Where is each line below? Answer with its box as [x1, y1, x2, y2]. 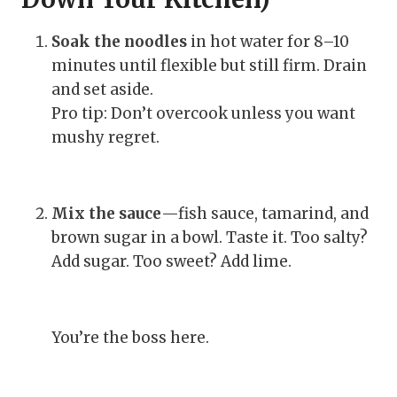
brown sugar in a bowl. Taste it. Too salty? [51, 227, 368, 247]
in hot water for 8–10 [187, 31, 349, 51]
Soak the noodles [51, 31, 187, 51]
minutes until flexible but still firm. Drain [51, 55, 367, 75]
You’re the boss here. [51, 327, 209, 347]
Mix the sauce [51, 203, 161, 223]
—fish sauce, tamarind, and [161, 203, 369, 223]
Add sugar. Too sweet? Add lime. [51, 251, 292, 271]
